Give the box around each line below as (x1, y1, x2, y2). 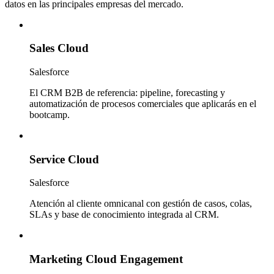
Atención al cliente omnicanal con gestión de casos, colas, (29, 198, 252, 209)
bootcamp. (29, 109, 70, 120)
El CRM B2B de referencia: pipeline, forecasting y (29, 87, 225, 98)
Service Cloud (29, 152, 99, 166)
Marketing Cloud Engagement (29, 253, 183, 266)
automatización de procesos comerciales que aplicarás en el (29, 98, 256, 109)
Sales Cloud (29, 42, 89, 55)
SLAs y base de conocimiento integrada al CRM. (29, 209, 219, 220)
